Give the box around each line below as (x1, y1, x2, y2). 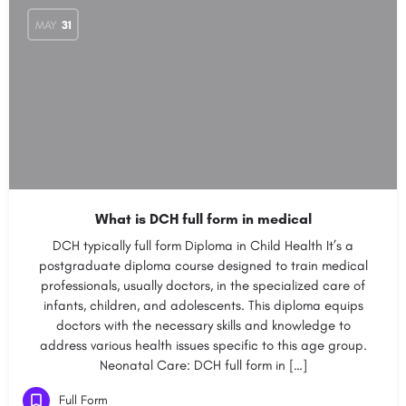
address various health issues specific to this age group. (39, 337, 367, 353)
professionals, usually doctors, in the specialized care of (41, 277, 365, 294)
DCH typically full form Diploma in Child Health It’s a (53, 237, 353, 254)
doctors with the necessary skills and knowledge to (55, 317, 351, 333)
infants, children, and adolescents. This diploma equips (43, 297, 363, 314)
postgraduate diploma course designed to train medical (38, 257, 368, 274)
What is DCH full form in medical (94, 210, 312, 227)
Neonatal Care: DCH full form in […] (99, 357, 307, 373)
